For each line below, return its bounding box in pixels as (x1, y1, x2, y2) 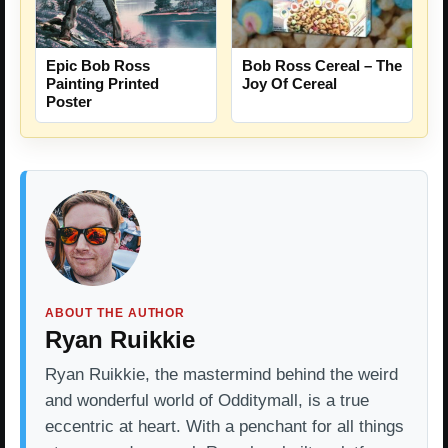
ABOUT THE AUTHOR (45, 305, 186, 320)
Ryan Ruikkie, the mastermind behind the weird (45, 364, 398, 384)
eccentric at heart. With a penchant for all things (45, 416, 404, 436)
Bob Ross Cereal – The (242, 56, 402, 74)
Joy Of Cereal (242, 74, 337, 92)
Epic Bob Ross (46, 56, 150, 74)
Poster (46, 92, 92, 110)
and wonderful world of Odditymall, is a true (45, 390, 369, 410)
